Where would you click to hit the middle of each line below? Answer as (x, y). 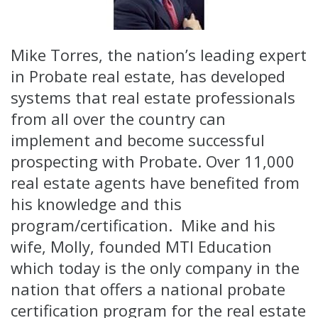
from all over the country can (118, 119)
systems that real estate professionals (153, 98)
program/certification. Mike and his (143, 225)
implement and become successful (138, 140)
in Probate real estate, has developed (148, 76)
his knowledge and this (96, 204)
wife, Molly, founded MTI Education (141, 247)
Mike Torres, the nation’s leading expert (159, 55)
